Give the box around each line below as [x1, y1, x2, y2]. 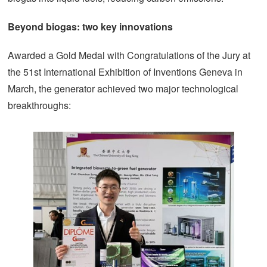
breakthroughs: [8, 98, 71, 112]
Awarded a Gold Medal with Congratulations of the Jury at [8, 48, 250, 62]
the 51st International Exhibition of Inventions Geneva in [8, 65, 243, 79]
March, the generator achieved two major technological [8, 82, 238, 95]
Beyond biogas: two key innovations [8, 20, 173, 33]
